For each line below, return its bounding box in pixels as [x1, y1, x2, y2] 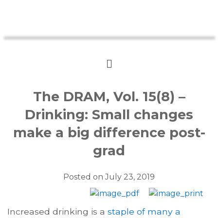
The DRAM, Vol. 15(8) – [33, 88, 185, 105]
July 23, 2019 [105, 172, 155, 182]
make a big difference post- [13, 124, 205, 141]
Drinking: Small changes [25, 106, 193, 123]
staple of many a [108, 206, 181, 217]
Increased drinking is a [7, 206, 108, 217]
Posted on [63, 172, 105, 182]
